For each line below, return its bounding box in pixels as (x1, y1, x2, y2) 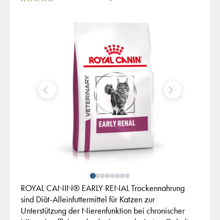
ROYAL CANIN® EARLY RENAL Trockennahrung (21, 182, 185, 194)
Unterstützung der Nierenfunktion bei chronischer (21, 205, 185, 217)
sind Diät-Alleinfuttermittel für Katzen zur (21, 193, 155, 205)
